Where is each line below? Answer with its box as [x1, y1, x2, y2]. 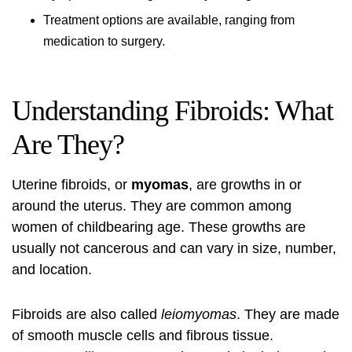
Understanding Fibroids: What [12, 95, 333, 126]
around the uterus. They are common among [12, 198, 291, 214]
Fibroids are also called [12, 306, 161, 322]
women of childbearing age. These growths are [12, 219, 306, 235]
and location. [12, 262, 92, 277]
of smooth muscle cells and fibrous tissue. [12, 328, 273, 343]
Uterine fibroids [12, 177, 107, 192]
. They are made [236, 306, 339, 322]
